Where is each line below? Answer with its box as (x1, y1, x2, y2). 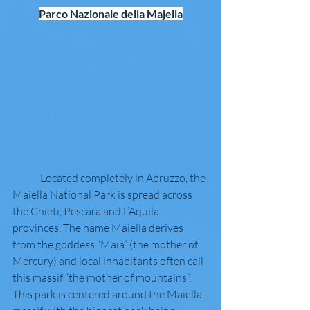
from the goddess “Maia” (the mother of (12, 237, 200, 251)
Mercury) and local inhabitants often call (12, 253, 206, 268)
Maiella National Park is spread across (12, 187, 194, 201)
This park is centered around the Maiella (12, 286, 204, 301)
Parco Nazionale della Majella (39, 6, 183, 20)
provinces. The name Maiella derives (12, 220, 185, 235)
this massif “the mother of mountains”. (12, 270, 193, 284)
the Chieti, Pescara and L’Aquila (12, 203, 161, 218)
